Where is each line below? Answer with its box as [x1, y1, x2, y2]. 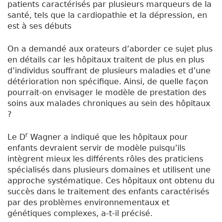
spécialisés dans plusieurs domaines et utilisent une [7, 165, 211, 175]
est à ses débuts [7, 21, 71, 31]
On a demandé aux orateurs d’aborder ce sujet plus [7, 44, 213, 54]
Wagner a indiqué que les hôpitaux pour [28, 132, 188, 142]
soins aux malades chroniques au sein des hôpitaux [7, 99, 210, 109]
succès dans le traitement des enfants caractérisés [7, 187, 209, 197]
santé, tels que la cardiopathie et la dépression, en [7, 10, 207, 20]
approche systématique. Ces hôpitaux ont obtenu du [7, 176, 215, 186]
